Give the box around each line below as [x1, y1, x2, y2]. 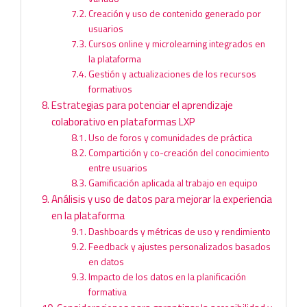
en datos [88, 254, 125, 269]
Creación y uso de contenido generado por [88, 5, 262, 21]
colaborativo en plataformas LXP [51, 113, 195, 130]
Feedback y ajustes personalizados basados [88, 238, 271, 254]
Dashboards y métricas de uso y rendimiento [88, 223, 271, 238]
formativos [88, 81, 133, 96]
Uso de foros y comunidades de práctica [88, 130, 253, 145]
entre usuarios [88, 160, 148, 175]
